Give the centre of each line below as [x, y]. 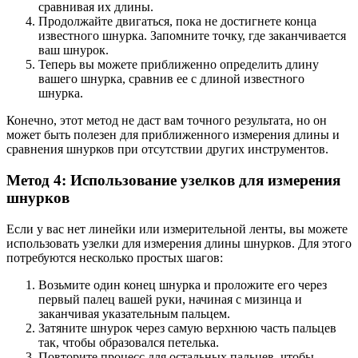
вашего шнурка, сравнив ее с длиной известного [171, 79]
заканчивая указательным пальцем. [134, 313]
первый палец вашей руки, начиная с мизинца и [170, 299]
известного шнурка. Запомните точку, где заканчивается [192, 36]
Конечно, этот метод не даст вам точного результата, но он [167, 121]
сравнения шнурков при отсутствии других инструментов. [167, 149]
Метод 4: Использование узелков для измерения [173, 180]
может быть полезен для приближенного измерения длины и [173, 135]
